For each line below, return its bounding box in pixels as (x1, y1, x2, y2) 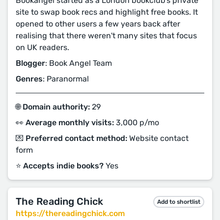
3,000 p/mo (114, 118, 159, 127)
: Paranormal (43, 74, 89, 83)
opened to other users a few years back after (16, 19, 180, 28)
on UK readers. (16, 43, 69, 52)
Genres (16, 74, 43, 83)
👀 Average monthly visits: (16, 118, 114, 127)
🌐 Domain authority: (16, 102, 90, 111)
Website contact (127, 134, 189, 143)
